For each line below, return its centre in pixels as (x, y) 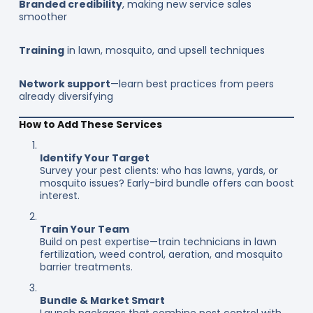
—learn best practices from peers (192, 83)
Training (41, 50)
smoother (43, 16)
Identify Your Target (94, 158)
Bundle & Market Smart (102, 300)
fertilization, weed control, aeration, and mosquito (161, 254)
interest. (59, 195)
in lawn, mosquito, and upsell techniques (164, 50)
